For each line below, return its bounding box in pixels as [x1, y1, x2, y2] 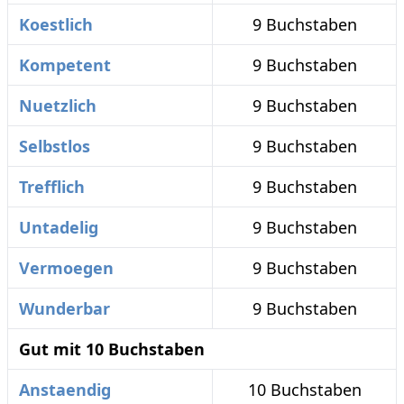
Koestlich [19, 14, 93, 35]
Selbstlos [19, 135, 90, 157]
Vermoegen [19, 257, 114, 279]
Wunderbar [19, 298, 110, 319]
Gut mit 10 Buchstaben [19, 338, 205, 360]
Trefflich [19, 176, 85, 197]
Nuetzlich [19, 95, 96, 116]
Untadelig [19, 216, 98, 238]
